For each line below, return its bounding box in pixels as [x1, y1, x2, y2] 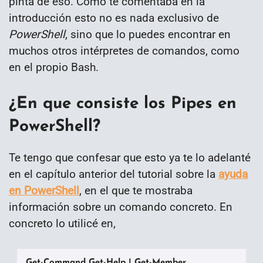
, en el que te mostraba [79, 183, 193, 197]
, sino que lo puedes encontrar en [65, 27, 231, 41]
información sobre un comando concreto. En [9, 200, 232, 214]
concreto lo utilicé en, [9, 216, 116, 230]
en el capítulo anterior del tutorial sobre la [9, 167, 218, 181]
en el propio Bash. [9, 60, 99, 74]
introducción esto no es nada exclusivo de [9, 11, 219, 25]
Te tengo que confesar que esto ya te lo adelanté [9, 150, 251, 164]
